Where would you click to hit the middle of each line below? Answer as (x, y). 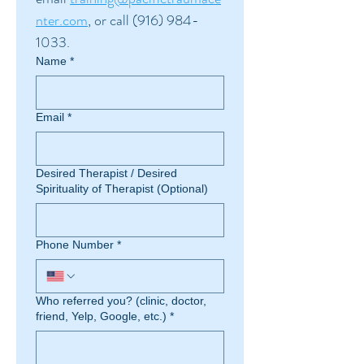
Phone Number (75, 245)
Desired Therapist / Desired (106, 173)
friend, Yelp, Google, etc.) (101, 316)
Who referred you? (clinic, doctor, (121, 301)
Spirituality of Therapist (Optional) (122, 188)
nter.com (62, 20)
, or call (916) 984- (143, 20)
